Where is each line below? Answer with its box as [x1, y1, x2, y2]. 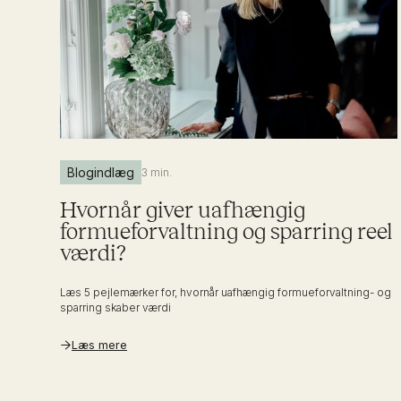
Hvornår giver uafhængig [60, 196, 306, 222]
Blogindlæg [67, 164, 135, 180]
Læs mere [71, 337, 127, 352]
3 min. [141, 165, 173, 179]
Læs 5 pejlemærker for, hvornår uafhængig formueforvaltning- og [60, 285, 392, 299]
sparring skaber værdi [60, 300, 172, 314]
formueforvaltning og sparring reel [60, 218, 394, 243]
